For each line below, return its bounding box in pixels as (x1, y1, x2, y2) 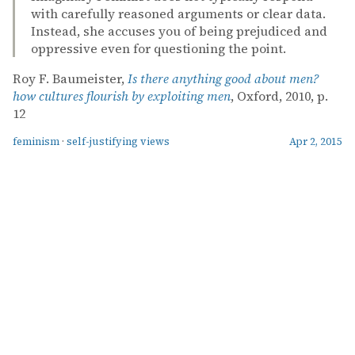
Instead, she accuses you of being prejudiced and (31, 22, 327, 40)
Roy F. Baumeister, (13, 70, 128, 87)
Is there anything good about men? (128, 70, 319, 87)
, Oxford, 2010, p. (231, 87, 328, 105)
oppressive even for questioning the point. (31, 40, 286, 57)
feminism (13, 135, 59, 148)
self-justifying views (67, 135, 170, 148)
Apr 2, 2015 (289, 135, 342, 148)
